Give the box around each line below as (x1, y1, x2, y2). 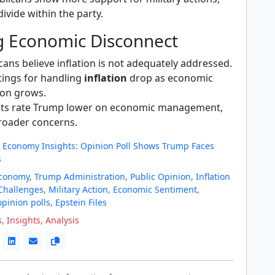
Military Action (48, 183, 108, 195)
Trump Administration (34, 170, 125, 182)
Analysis (45, 214, 79, 226)
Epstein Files (55, 196, 107, 208)
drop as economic (127, 71, 213, 85)
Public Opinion (130, 170, 191, 182)
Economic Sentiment (113, 183, 197, 195)
